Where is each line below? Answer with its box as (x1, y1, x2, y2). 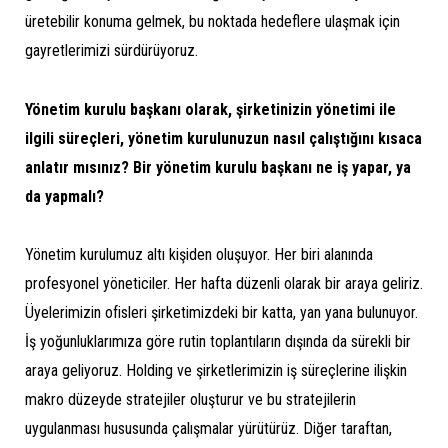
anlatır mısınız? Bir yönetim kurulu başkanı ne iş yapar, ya (25, 157, 411, 177)
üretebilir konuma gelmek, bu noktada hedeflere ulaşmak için (25, 11, 400, 31)
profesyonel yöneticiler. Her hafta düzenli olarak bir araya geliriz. (25, 274, 423, 294)
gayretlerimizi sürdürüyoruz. (25, 40, 198, 60)
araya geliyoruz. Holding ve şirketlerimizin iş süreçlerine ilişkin (25, 361, 407, 381)
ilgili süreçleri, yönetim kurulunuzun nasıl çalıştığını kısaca (25, 128, 422, 148)
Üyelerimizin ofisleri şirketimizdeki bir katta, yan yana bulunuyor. (25, 303, 418, 323)
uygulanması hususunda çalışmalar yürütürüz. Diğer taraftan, (25, 419, 392, 439)
